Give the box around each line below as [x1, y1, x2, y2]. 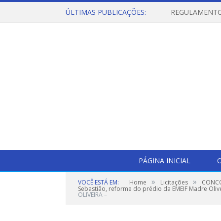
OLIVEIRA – [78, 190, 107, 199]
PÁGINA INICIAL [138, 156, 190, 165]
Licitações [160, 178, 188, 186]
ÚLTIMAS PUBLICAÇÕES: [66, 7, 146, 17]
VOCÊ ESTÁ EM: [78, 178, 119, 186]
